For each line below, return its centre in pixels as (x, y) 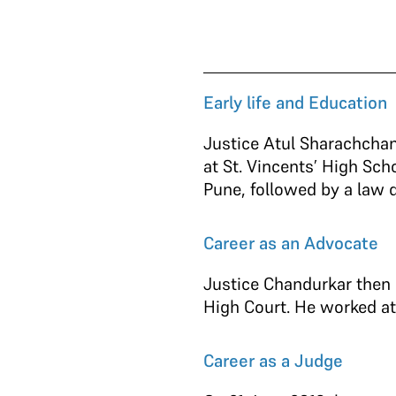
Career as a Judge (275, 361)
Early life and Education (297, 103)
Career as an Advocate (293, 243)
